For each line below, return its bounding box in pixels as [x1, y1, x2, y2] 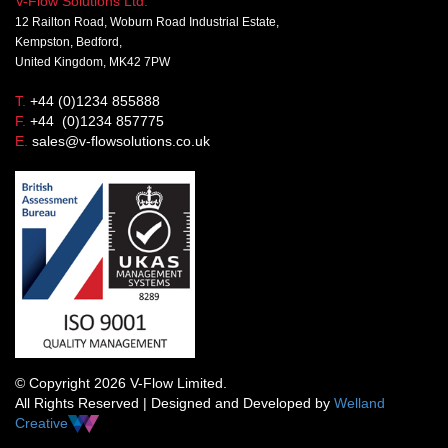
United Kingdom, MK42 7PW [15, 54, 170, 69]
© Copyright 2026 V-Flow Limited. [15, 374, 227, 391]
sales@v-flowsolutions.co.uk [32, 132, 210, 149]
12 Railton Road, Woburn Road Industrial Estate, [15, 14, 279, 29]
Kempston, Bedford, [15, 34, 122, 49]
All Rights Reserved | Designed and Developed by [15, 394, 334, 411]
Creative [15, 414, 68, 431]
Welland [334, 394, 385, 411]
